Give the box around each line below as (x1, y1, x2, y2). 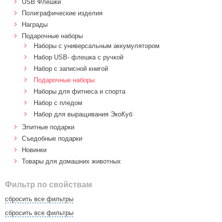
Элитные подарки (22, 123, 74, 131)
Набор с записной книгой (34, 65, 108, 72)
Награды (22, 21, 48, 28)
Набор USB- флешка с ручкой (34, 54, 123, 61)
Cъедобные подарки (22, 135, 82, 142)
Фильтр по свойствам (5, 180, 92, 189)
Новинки (22, 146, 47, 154)
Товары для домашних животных (22, 158, 121, 165)
